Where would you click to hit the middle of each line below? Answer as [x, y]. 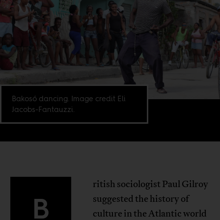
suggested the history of [140, 199]
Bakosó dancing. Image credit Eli [69, 99]
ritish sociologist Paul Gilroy [150, 184]
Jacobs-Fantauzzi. [43, 110]
